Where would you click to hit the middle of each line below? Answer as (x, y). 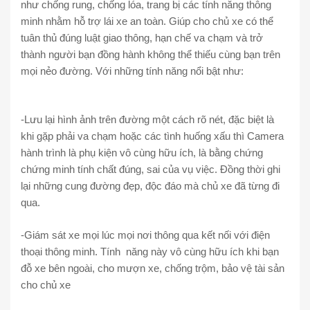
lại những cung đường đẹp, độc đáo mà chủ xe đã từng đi (150, 186)
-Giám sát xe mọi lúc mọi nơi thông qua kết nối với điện (145, 235)
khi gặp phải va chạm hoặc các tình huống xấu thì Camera (152, 136)
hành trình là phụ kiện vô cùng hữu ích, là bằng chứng (142, 153)
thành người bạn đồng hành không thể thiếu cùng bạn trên (151, 54)
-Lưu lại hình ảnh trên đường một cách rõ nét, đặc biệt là (147, 120)
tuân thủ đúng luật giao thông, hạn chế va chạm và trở (142, 37)
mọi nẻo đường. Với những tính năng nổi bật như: (132, 71)
